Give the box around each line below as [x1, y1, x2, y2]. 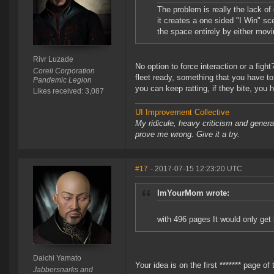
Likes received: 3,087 [32, 87, 104, 96]
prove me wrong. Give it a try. [135, 130, 240, 139]
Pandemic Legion [32, 76, 92, 85]
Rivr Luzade [32, 55, 73, 64]
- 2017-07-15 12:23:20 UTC [150, 165, 242, 174]
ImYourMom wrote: [157, 188, 229, 198]
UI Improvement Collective [135, 108, 229, 117]
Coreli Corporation [32, 67, 95, 76]
